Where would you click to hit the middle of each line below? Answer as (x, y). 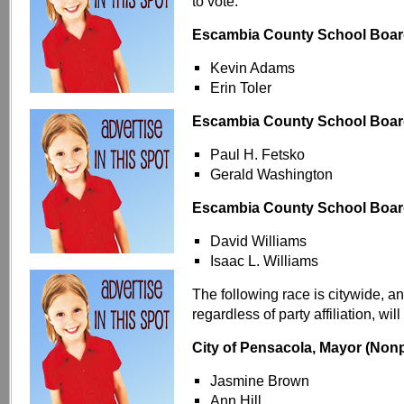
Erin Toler (241, 87)
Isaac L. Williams (264, 261)
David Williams (258, 241)
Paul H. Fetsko (257, 154)
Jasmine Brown (260, 381)
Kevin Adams (252, 68)
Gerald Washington (271, 174)
